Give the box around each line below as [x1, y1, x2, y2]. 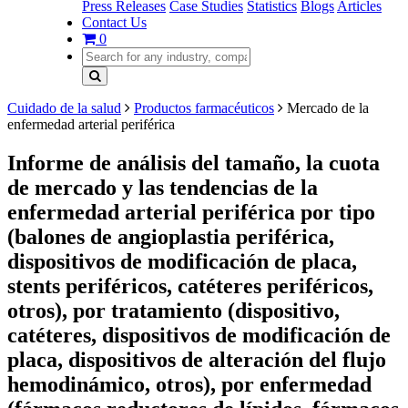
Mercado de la [283, 100, 369, 116]
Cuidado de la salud [7, 100, 121, 116]
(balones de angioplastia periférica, [7, 224, 334, 249]
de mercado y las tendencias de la [7, 175, 318, 199]
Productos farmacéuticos [134, 100, 274, 116]
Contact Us [82, 15, 147, 30]
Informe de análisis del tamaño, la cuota [7, 150, 380, 175]
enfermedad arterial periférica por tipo [7, 199, 375, 224]
